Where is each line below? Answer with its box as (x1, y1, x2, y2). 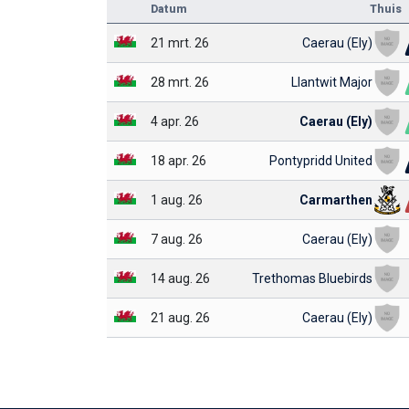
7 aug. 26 (151, 231, 203, 246)
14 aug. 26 (151, 270, 210, 286)
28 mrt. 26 (151, 74, 209, 89)
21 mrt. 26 (151, 35, 209, 50)
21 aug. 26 (151, 309, 210, 325)
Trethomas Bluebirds (252, 270, 372, 286)
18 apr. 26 (151, 152, 206, 168)
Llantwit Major (291, 74, 372, 89)
